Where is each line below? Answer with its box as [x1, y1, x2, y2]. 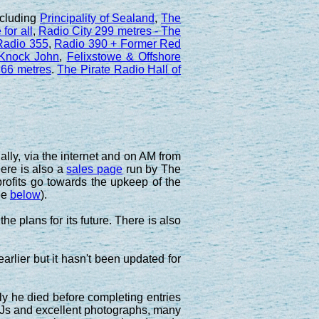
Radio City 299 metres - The [38, 24, 182, 37]
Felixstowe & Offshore [66, 50, 181, 63]
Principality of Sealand [40, 11, 155, 24]
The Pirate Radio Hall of [57, 63, 182, 75]
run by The [122, 162, 182, 175]
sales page [66, 162, 123, 175]
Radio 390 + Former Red [54, 37, 182, 50]
